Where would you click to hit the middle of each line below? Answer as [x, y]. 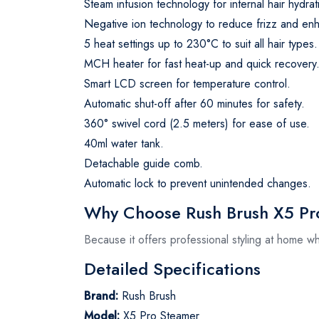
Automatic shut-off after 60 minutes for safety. [194, 103]
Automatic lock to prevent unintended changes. [198, 183]
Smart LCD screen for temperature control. [187, 83]
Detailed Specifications [172, 268]
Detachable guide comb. [143, 163]
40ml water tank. [124, 143]
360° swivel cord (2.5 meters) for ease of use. [197, 123]
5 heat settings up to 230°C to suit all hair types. [201, 43]
